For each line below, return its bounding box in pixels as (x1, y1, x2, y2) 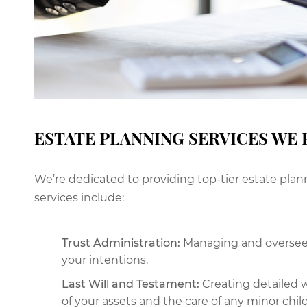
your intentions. (62, 254, 148, 267)
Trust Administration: (62, 236, 180, 250)
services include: (34, 191, 124, 205)
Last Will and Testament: (62, 278, 199, 291)
